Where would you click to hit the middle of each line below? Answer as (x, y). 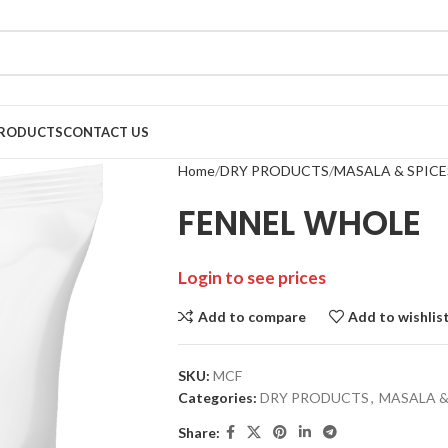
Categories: (217, 397)
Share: (198, 432)
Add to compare (251, 316)
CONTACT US (106, 131)
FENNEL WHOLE (299, 223)
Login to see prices (251, 277)
